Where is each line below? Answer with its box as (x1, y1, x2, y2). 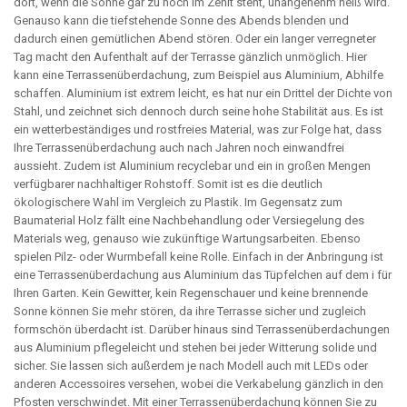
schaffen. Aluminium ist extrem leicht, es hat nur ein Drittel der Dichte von (14, 86, 392, 100)
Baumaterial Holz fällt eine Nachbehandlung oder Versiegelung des (14, 213, 364, 227)
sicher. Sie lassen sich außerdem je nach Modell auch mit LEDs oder (14, 359, 368, 372)
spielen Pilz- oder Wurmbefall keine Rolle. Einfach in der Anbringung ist (14, 250, 383, 263)
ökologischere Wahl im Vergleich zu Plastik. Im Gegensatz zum (14, 195, 342, 209)
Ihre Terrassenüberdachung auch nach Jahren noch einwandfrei (14, 141, 344, 154)
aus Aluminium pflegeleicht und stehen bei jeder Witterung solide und (14, 341, 377, 354)
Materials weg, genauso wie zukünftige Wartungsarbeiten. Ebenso (14, 232, 361, 245)
